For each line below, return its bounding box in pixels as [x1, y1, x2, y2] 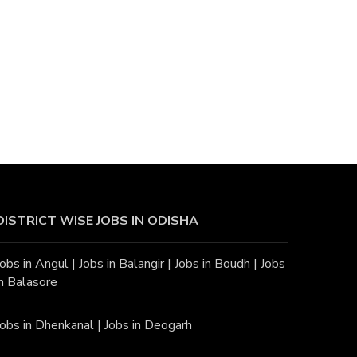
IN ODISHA [128, 211, 199, 229]
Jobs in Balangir [79, 254, 165, 273]
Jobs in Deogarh [104, 316, 193, 334]
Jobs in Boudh [175, 254, 251, 273]
